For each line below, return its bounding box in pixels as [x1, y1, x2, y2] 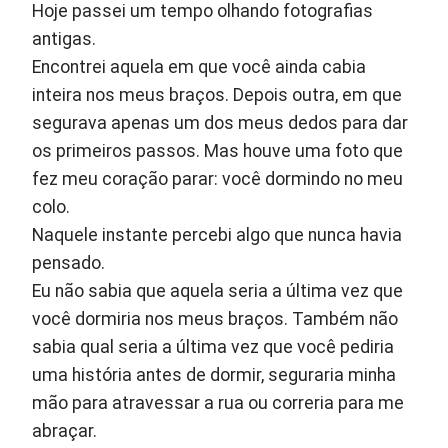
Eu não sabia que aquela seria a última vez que [32, 281, 404, 302]
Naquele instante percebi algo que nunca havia [32, 225, 403, 246]
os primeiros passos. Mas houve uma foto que [32, 141, 404, 162]
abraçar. [32, 421, 98, 442]
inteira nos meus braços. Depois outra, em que [32, 85, 403, 106]
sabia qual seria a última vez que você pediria [32, 337, 395, 358]
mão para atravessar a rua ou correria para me [32, 393, 405, 414]
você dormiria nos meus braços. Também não [32, 309, 399, 330]
